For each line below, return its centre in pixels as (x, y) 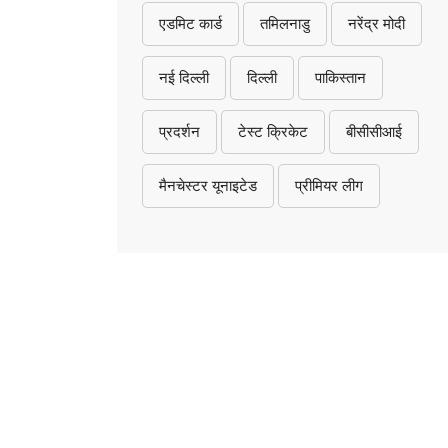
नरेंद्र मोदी (376, 23)
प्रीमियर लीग (329, 185)
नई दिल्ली (184, 77)
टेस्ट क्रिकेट (273, 131)
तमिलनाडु (285, 23)
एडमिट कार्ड (190, 23)
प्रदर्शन (179, 131)
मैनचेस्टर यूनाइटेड (208, 185)
